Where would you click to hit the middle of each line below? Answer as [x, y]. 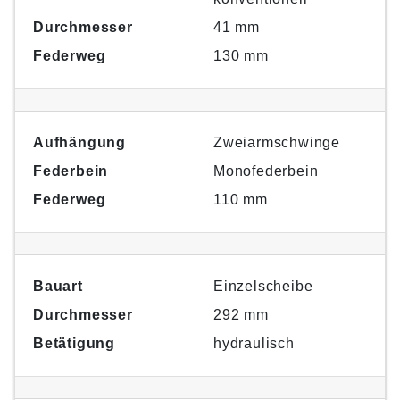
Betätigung [74, 343]
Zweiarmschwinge [277, 142]
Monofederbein [266, 171]
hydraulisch [254, 343]
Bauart [58, 286]
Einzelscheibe [263, 286]
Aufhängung [79, 142]
